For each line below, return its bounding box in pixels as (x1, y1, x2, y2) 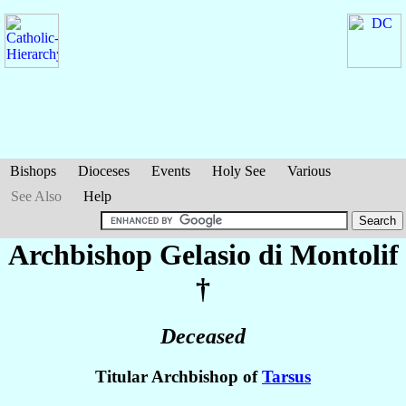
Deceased (160, 324, 246, 349)
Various (287, 163, 331, 179)
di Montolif (257, 238, 399, 271)
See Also (11, 188, 62, 204)
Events (151, 163, 190, 179)
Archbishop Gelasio (7, 238, 258, 271)
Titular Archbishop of (95, 367, 262, 387)
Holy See (212, 163, 266, 179)
